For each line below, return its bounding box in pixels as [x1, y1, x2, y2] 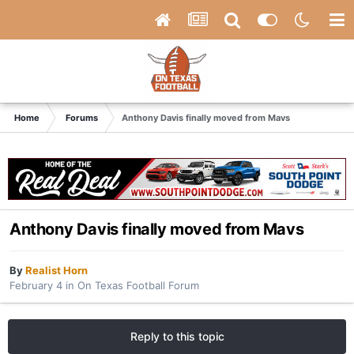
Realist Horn [25, 264, 88, 277]
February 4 [9, 279, 62, 292]
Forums [66, 112, 98, 123]
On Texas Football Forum [77, 279, 199, 292]
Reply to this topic [130, 330, 224, 344]
